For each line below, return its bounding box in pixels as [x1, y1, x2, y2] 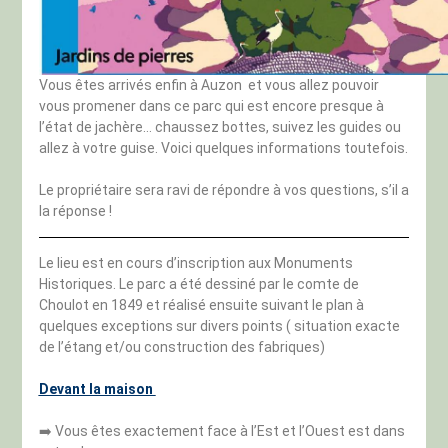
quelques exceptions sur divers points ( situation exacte [38, 317, 400, 334]
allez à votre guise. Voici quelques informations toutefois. [38, 139, 408, 156]
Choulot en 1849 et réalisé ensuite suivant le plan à [38, 296, 364, 313]
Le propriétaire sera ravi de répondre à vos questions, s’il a [38, 181, 409, 198]
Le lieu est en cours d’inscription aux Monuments [38, 254, 353, 271]
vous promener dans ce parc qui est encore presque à [38, 97, 384, 114]
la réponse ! [38, 202, 112, 219]
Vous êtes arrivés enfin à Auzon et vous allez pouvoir [38, 76, 379, 93]
